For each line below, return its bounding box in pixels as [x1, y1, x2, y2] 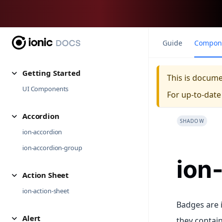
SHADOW [179, 117, 204, 124]
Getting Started [22, 68, 81, 78]
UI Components [22, 84, 69, 93]
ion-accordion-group [22, 143, 82, 152]
